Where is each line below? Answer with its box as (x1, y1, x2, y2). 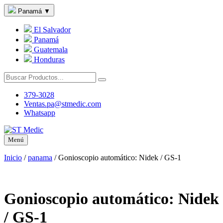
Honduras (32, 55, 65, 64)
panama (28, 153, 52, 162)
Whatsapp (24, 109, 55, 117)
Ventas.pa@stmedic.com (24, 100, 101, 108)
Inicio (4, 153, 22, 162)
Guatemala (32, 45, 68, 54)
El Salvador (32, 25, 71, 34)
